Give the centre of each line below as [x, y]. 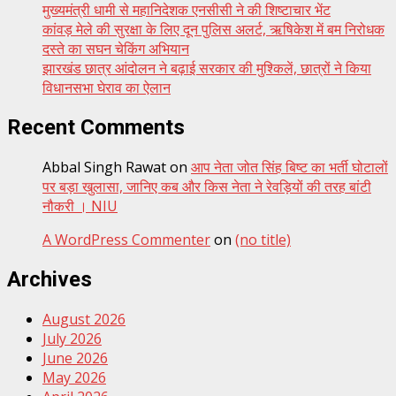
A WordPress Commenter [126, 239]
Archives [49, 279]
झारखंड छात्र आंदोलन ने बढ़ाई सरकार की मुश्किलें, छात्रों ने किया [207, 68]
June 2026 [75, 358]
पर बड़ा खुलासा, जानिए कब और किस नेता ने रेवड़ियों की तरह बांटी [207, 186]
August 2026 [84, 319]
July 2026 [72, 338]
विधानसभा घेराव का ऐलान [107, 88]
